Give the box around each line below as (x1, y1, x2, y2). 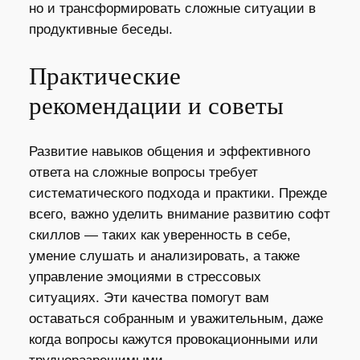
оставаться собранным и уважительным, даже (28, 310, 323, 326)
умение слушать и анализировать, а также (28, 247, 300, 264)
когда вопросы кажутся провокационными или (28, 331, 318, 347)
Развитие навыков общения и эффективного (28, 143, 310, 159)
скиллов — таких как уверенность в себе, (28, 227, 291, 243)
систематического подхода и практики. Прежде (28, 185, 327, 201)
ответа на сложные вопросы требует (28, 164, 258, 180)
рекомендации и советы (28, 92, 284, 121)
